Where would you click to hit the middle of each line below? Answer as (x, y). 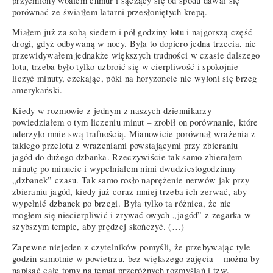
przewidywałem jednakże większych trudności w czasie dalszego (136, 55)
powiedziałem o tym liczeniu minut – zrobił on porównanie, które (135, 122)
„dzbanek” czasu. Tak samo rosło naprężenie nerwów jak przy (131, 180)
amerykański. (37, 90)
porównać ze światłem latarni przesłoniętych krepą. (110, 12)
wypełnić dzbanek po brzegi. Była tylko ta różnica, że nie (122, 204)
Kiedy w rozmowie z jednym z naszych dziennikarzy (112, 111)
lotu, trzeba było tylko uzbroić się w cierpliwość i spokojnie (125, 67)
